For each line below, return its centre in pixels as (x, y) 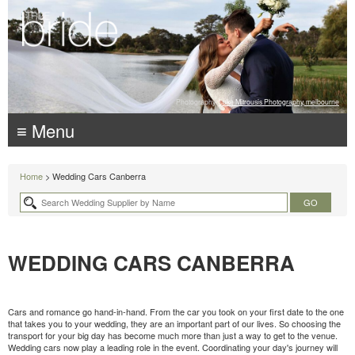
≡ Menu (46, 130)
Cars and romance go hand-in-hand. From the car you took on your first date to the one (176, 312)
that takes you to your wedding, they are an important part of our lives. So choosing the (174, 324)
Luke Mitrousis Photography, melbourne (279, 102)
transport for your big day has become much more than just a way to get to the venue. (173, 336)
